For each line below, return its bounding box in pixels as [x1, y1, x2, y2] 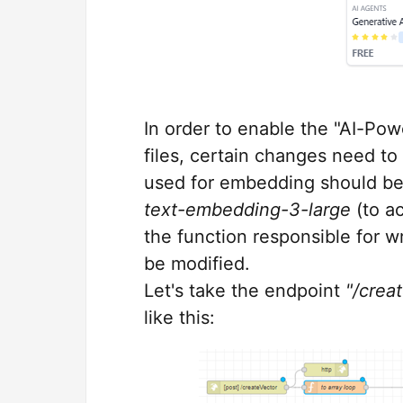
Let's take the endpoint [144, 280, 345, 301]
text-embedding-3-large [144, 199, 351, 220]
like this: [144, 307, 215, 328]
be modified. [144, 253, 250, 274]
